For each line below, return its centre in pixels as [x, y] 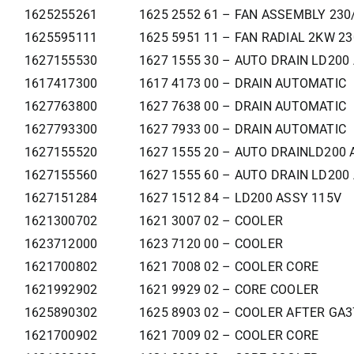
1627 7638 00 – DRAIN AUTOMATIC [243, 107]
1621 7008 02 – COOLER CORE [229, 267]
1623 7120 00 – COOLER [211, 244]
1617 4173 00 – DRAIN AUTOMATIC [243, 84]
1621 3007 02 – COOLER [211, 221]
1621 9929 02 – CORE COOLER [229, 290]
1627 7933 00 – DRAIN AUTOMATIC [243, 130]
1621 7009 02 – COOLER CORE [229, 336]
